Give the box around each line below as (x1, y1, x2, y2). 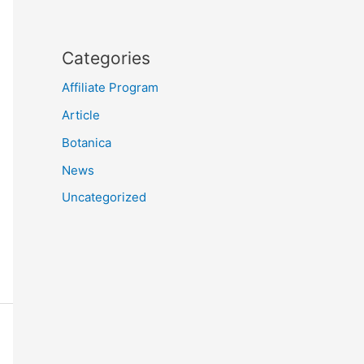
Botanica (62, 134, 111, 150)
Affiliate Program (62, 80, 158, 96)
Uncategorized (62, 189, 146, 206)
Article (62, 107, 100, 123)
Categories (62, 48, 150, 69)
